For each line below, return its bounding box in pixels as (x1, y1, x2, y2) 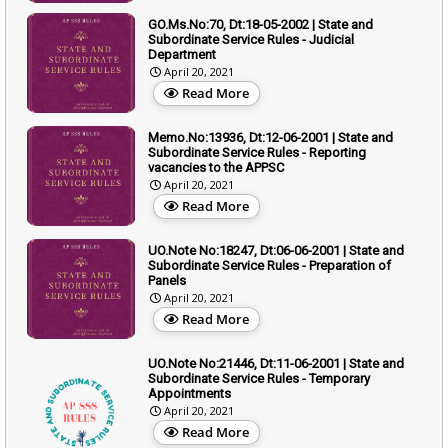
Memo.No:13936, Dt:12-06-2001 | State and (148, 129, 393, 145)
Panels (148, 272, 186, 288)
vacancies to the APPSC (148, 159, 284, 175)
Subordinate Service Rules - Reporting (148, 144, 366, 160)
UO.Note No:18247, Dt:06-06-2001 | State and (148, 242, 404, 258)
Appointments (148, 385, 231, 401)
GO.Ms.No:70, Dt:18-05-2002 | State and (148, 16, 373, 32)
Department (148, 46, 216, 62)
